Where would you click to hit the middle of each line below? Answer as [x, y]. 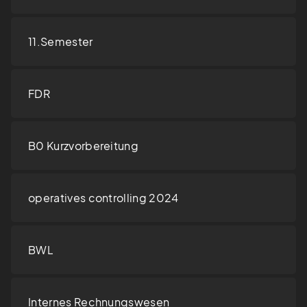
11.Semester [61, 42]
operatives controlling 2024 [103, 198]
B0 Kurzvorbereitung [84, 146]
